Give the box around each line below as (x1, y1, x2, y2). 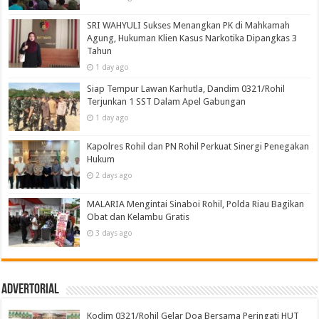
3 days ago (95, 229, 133, 238)
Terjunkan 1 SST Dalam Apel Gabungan (87, 96, 246, 108)
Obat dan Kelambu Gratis (87, 211, 190, 223)
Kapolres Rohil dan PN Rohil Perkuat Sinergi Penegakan (87, 141, 310, 152)
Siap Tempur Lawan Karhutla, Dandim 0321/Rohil (87, 83, 286, 95)
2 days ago (95, 171, 133, 180)
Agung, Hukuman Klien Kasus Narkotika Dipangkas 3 (87, 33, 298, 44)
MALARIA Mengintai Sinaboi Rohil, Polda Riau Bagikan (87, 199, 305, 210)
